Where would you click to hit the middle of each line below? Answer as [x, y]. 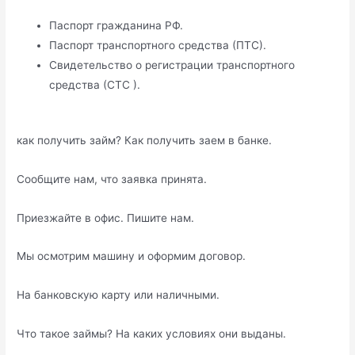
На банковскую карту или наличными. [118, 295]
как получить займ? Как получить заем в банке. [145, 140]
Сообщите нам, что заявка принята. [112, 179]
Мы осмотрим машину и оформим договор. [132, 256]
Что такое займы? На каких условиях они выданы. [152, 334]
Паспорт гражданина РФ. [116, 26]
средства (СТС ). [95, 85]
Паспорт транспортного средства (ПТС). [158, 46]
